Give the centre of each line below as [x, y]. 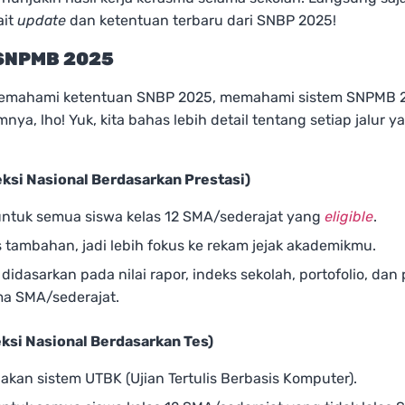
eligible [349, 217]
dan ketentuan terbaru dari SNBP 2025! [201, 21]
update [42, 21]
